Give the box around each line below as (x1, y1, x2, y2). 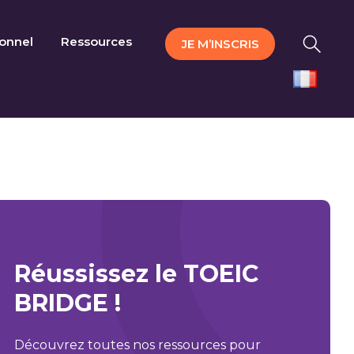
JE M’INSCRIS (181, 36, 259, 51)
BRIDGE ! (14, 288, 121, 318)
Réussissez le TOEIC (14, 259, 258, 288)
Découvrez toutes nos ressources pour (14, 337, 261, 352)
